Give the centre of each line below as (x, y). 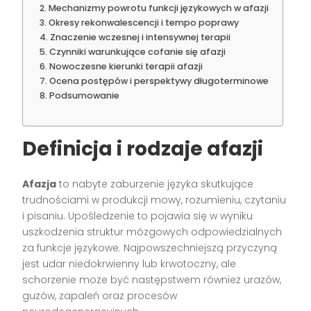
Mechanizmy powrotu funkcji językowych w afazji (158, 8)
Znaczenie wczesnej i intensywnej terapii (140, 37)
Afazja (40, 184)
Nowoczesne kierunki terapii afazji (126, 67)
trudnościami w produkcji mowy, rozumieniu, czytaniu (154, 200)
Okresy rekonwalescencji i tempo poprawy (143, 23)
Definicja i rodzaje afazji (143, 149)
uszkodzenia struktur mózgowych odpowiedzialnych (152, 232)
